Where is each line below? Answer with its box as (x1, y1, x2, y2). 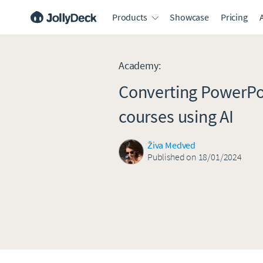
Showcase (170, 11, 209, 23)
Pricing (220, 11, 248, 23)
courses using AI (119, 105, 234, 127)
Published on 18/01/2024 (147, 151, 242, 163)
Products (112, 11, 147, 23)
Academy (119, 59, 159, 72)
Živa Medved (147, 139, 196, 151)
